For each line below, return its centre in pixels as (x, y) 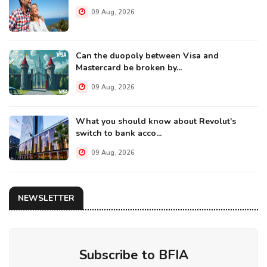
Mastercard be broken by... (129, 67)
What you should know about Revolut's (156, 121)
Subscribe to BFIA (133, 255)
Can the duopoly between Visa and (147, 55)
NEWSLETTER (46, 198)
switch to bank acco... (119, 133)
